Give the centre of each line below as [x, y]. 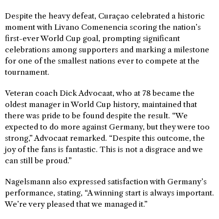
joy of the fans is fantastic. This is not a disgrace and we [104, 149]
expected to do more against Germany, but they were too [107, 127]
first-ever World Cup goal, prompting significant [92, 38]
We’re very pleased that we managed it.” [76, 204]
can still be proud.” [38, 161]
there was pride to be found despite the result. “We [96, 116]
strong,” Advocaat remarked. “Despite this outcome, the [105, 138]
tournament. [27, 72]
